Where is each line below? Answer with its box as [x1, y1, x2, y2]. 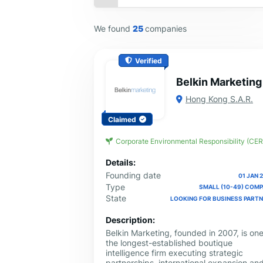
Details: [106, 157, 136, 168]
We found [94, 23, 133, 33]
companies [145, 23, 187, 33]
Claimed [108, 114, 136, 124]
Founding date [106, 170, 161, 181]
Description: [106, 215, 155, 225]
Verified [135, 56, 162, 65]
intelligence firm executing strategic [106, 248, 243, 258]
